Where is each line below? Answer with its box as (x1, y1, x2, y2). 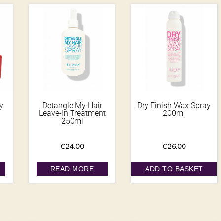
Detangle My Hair (42, 100, 102, 110)
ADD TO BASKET (145, 164, 203, 173)
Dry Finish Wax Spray (137, 100, 211, 110)
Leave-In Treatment (38, 108, 106, 118)
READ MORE (50, 164, 94, 173)
